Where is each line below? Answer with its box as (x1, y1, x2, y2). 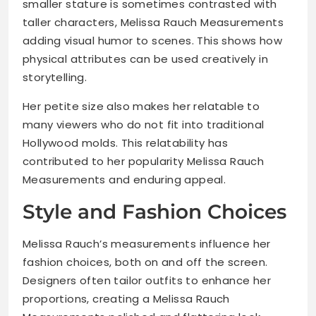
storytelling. (23, 70, 87, 85)
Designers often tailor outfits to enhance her (23, 273, 271, 288)
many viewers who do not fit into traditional (23, 117, 265, 133)
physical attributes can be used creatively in (23, 51, 268, 67)
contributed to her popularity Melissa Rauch (23, 154, 265, 169)
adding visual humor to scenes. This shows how (23, 33, 282, 49)
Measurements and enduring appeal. (23, 172, 226, 188)
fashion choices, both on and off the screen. (23, 255, 268, 270)
